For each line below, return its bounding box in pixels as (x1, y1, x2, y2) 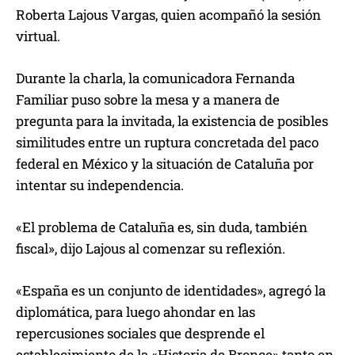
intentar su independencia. (16, 176, 184, 194)
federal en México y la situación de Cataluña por (16, 155, 314, 173)
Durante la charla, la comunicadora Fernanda (16, 69, 295, 87)
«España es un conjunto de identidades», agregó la (16, 281, 326, 300)
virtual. (16, 27, 60, 45)
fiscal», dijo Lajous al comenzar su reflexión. (16, 239, 285, 258)
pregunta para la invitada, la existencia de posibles (16, 112, 328, 130)
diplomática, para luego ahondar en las (16, 303, 255, 321)
